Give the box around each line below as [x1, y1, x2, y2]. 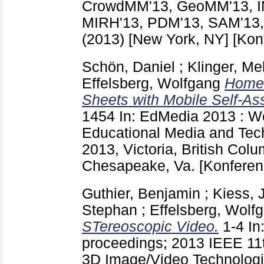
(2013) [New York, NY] [82, 31, 233, 48]
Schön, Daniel [82, 59, 175, 75]
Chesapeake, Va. [82, 158, 199, 174]
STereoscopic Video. [82, 219, 219, 235]
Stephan [82, 202, 137, 219]
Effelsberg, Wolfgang [82, 75, 220, 92]
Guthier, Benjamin [82, 186, 200, 202]
